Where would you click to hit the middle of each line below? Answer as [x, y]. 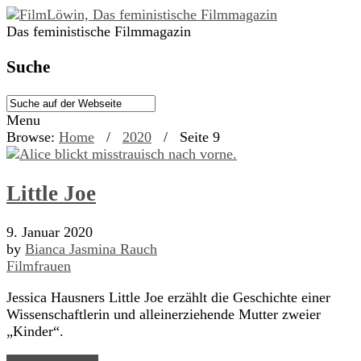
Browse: [31, 137]
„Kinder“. [35, 331]
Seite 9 [200, 137]
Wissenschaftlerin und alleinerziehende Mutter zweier [164, 314]
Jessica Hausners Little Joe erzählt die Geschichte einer [168, 297]
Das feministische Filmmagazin [99, 31]
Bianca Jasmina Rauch [91, 249]
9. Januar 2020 [50, 232]
